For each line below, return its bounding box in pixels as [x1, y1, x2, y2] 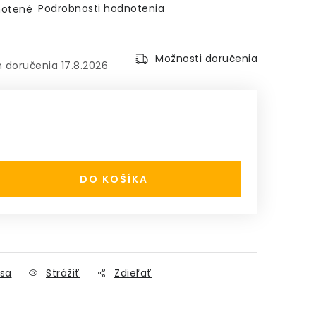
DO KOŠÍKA [79, 172, 148, 186]
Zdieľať [114, 266, 152, 280]
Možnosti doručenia [155, 51, 257, 66]
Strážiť [46, 266, 80, 280]
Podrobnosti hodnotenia [38, 1, 164, 16]
